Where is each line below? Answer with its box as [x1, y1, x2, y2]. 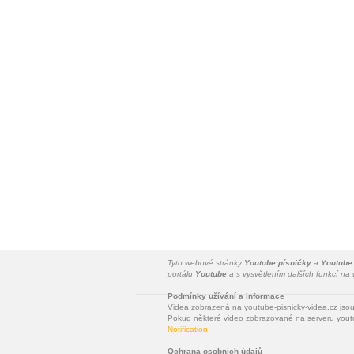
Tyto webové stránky [168, 258, 244, 267]
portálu [168, 269, 195, 278]
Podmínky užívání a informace [168, 292, 284, 300]
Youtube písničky [244, 258, 311, 267]
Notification [168, 325, 208, 333]
